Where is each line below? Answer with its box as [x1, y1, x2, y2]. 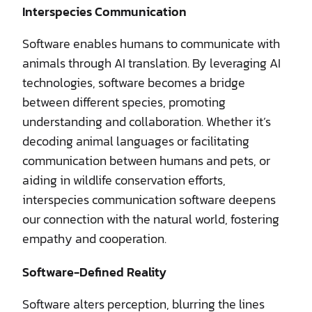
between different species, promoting [22, 92, 226, 111]
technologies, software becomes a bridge [22, 72, 245, 92]
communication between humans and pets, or [22, 150, 270, 170]
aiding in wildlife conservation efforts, [22, 170, 226, 189]
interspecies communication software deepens [22, 189, 276, 209]
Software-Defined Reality [22, 262, 166, 281]
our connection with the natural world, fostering [22, 209, 279, 228]
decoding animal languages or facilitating [22, 131, 249, 150]
